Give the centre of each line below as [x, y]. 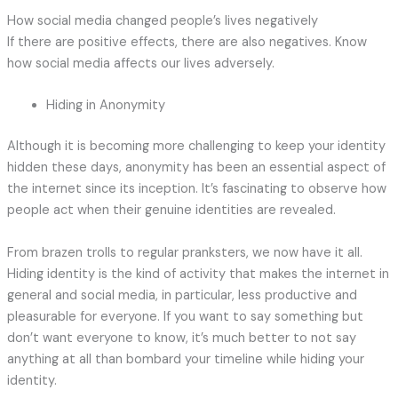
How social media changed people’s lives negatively [162, 21]
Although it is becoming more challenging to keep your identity [196, 147]
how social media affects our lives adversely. [140, 64]
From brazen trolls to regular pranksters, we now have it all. [184, 252]
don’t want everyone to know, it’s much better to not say [181, 338]
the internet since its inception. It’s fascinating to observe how [196, 189]
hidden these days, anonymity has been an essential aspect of [196, 168]
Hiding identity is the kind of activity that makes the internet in [198, 274]
